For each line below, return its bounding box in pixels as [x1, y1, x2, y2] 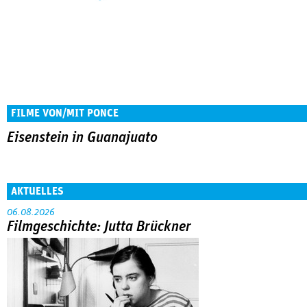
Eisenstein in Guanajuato [7, 130, 158, 145]
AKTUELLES [11, 185, 64, 197]
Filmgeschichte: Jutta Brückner [7, 219, 191, 234]
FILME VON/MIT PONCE [11, 108, 119, 119]
